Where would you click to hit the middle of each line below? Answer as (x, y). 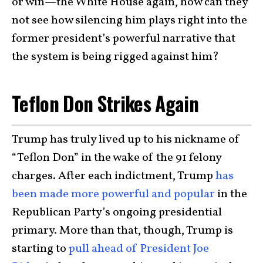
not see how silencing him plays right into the (129, 21)
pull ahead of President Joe (139, 249)
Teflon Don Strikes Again (105, 104)
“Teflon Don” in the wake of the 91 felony (117, 158)
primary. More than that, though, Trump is (122, 230)
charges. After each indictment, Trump (114, 176)
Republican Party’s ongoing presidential (117, 212)
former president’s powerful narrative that (124, 39)
